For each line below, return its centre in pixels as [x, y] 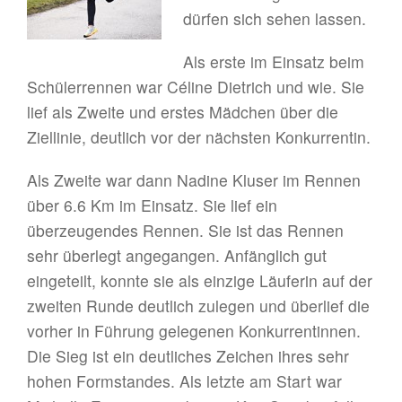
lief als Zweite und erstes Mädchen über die [183, 111]
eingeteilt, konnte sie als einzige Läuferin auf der [200, 280]
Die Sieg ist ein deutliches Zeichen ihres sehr [188, 355]
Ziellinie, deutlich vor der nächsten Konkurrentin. [199, 136]
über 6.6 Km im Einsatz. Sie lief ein [152, 205]
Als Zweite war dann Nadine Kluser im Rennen [194, 179]
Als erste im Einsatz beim [274, 61]
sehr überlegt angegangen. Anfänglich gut [177, 255]
